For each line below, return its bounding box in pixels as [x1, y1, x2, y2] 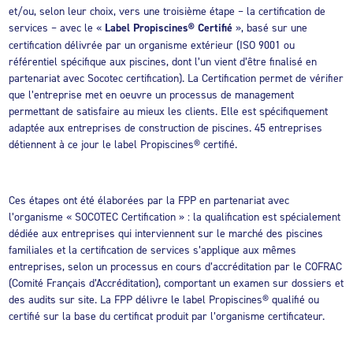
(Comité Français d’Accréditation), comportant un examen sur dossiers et [9, 276, 344, 290]
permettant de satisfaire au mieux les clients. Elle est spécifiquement [9, 104, 329, 118]
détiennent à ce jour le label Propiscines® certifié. [9, 137, 238, 151]
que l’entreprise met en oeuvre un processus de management [9, 87, 295, 102]
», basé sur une [232, 20, 308, 35]
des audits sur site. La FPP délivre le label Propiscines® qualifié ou [9, 292, 320, 307]
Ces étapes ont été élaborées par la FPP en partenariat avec [9, 193, 290, 207]
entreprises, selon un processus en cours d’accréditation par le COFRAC [9, 259, 343, 273]
